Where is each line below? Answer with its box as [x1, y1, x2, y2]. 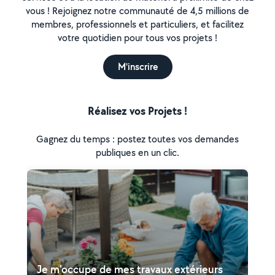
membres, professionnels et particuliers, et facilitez [31, 18, 244, 31]
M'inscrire [117, 60, 158, 73]
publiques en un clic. [96, 146, 179, 159]
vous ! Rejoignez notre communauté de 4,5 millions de [26, 4, 249, 17]
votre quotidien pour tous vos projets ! [58, 31, 217, 44]
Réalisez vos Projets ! [88, 103, 187, 118]
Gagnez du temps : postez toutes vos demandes [36, 133, 239, 145]
